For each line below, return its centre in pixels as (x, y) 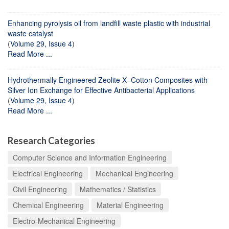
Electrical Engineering (48, 173)
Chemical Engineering (48, 205)
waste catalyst (30, 33)
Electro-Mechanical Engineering (64, 221)
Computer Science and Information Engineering (90, 157)
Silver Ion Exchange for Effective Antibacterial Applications (101, 90)
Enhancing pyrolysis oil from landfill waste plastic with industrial (109, 23)
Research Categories (51, 140)
